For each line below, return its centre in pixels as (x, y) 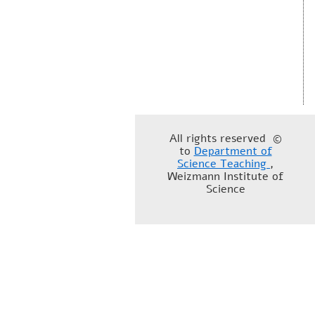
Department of (233, 151)
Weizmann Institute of (225, 176)
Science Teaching (224, 164)
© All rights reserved (217, 139)
